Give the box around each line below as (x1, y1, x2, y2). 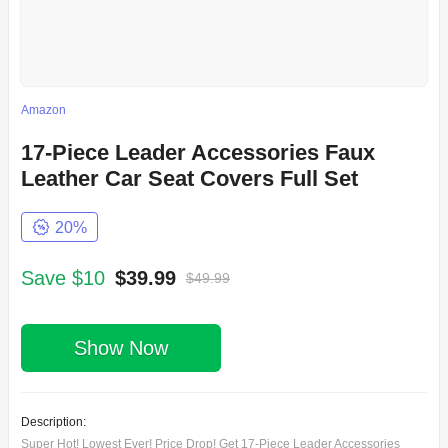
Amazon (20, 103, 66, 118)
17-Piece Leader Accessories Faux (20, 140, 375, 166)
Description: (20, 415, 86, 430)
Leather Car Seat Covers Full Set (20, 166, 358, 192)
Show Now (73, 336, 168, 359)
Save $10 (20, 267, 105, 290)
